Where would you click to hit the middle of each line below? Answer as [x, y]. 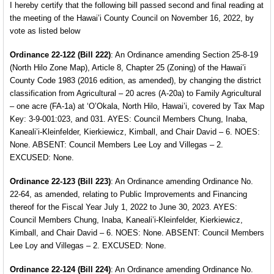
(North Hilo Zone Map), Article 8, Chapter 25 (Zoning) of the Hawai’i [128, 68]
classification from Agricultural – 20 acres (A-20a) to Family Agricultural [135, 93]
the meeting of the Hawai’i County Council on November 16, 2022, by [132, 18]
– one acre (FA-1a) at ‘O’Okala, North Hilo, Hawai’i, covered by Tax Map [137, 106]
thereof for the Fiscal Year [57, 207]
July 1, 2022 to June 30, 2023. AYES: [171, 207]
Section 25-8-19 [229, 55]
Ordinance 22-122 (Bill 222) [60, 55]
